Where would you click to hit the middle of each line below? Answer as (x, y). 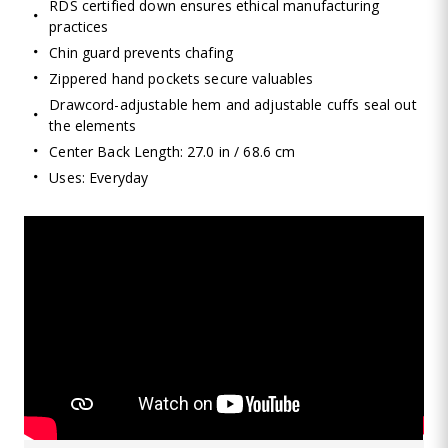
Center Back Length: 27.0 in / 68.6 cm (172, 151)
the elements (92, 125)
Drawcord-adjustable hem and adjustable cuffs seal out (233, 104)
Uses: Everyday (99, 177)
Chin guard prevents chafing (141, 52)
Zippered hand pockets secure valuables (181, 78)
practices (79, 26)
